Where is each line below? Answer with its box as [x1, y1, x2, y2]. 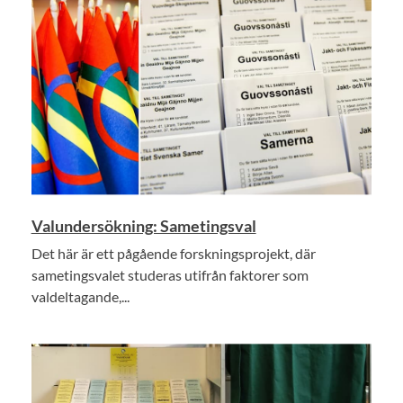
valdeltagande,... [31, 288, 130, 306]
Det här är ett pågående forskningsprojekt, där [31, 245, 316, 263]
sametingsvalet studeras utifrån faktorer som [31, 266, 309, 284]
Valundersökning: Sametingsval [31, 216, 256, 237]
